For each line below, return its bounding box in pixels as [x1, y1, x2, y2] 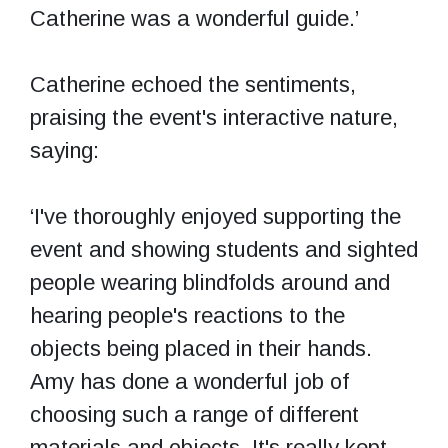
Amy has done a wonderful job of [30, 368, 349, 394]
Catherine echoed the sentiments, [30, 71, 356, 97]
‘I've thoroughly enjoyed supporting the [30, 203, 401, 229]
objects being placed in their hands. [30, 335, 372, 361]
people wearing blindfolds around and [30, 269, 390, 295]
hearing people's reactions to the [30, 302, 345, 328]
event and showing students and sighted [30, 236, 418, 262]
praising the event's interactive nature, [30, 104, 398, 130]
